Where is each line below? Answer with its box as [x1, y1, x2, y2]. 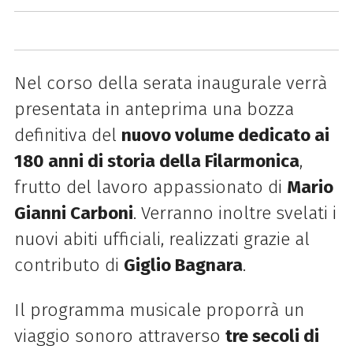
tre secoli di [225, 325, 319, 347]
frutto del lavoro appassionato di [13, 176, 287, 198]
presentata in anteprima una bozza [13, 98, 294, 120]
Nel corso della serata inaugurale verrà [13, 72, 327, 94]
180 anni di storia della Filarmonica [13, 150, 299, 172]
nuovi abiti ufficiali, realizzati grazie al [13, 228, 310, 250]
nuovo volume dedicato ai [121, 124, 329, 146]
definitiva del [13, 124, 121, 146]
